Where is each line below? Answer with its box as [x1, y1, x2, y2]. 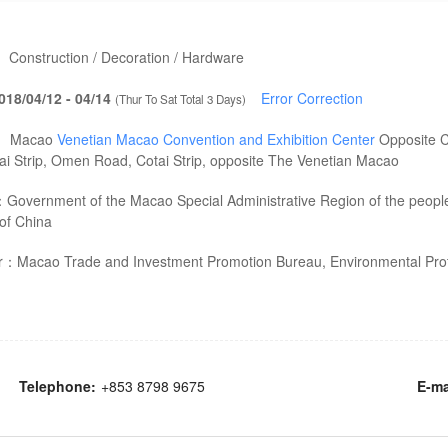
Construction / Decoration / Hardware [5, 47, 244, 67]
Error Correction [261, 88, 363, 108]
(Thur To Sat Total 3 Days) [115, 91, 249, 107]
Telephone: [18, 376, 96, 396]
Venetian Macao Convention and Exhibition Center [57, 129, 375, 149]
